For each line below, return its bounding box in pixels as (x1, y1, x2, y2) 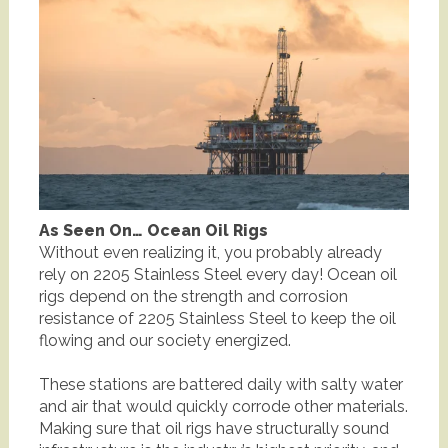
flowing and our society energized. (38, 331, 291, 351)
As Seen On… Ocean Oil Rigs (38, 221, 268, 241)
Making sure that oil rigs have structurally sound (38, 419, 389, 439)
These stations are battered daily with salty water (38, 375, 403, 395)
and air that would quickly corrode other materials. (38, 397, 408, 417)
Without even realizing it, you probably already (38, 243, 382, 263)
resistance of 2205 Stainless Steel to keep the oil (38, 309, 396, 329)
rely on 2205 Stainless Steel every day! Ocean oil (38, 265, 397, 285)
